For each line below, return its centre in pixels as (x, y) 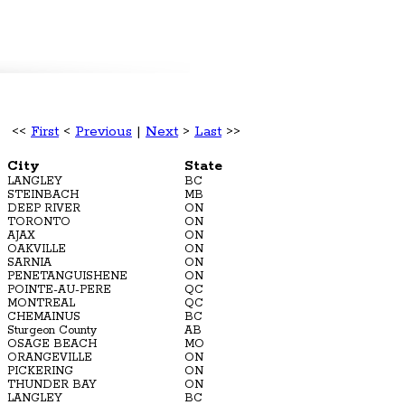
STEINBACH (43, 194)
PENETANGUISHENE (67, 276)
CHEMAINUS (44, 316)
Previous (104, 131)
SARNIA (29, 262)
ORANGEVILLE (50, 357)
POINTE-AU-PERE (59, 289)
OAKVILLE (37, 249)
